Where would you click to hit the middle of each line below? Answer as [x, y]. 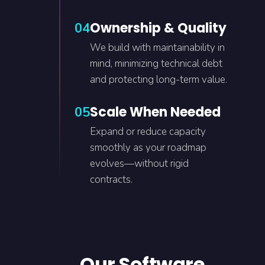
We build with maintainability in [157, 48]
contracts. [111, 180]
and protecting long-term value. [159, 80]
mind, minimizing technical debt [156, 64]
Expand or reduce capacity [148, 132]
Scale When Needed [155, 112]
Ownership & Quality [158, 28]
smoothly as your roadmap [148, 148]
